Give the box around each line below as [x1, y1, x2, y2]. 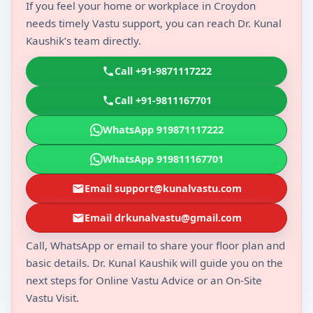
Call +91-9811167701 [114, 93, 212, 107]
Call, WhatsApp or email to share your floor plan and [26, 238, 285, 252]
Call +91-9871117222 [114, 64, 212, 78]
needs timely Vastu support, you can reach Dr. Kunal [26, 15, 282, 30]
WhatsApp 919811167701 [102, 152, 224, 166]
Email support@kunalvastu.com [84, 181, 242, 195]
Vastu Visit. [26, 290, 79, 305]
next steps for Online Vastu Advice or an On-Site [26, 272, 262, 287]
